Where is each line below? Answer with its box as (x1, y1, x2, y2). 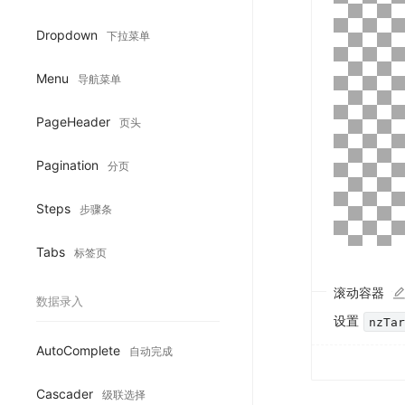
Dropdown (36, 26, 101, 42)
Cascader (36, 385, 97, 401)
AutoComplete (36, 342, 124, 358)
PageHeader (36, 113, 114, 129)
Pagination (36, 156, 102, 173)
